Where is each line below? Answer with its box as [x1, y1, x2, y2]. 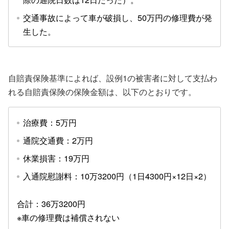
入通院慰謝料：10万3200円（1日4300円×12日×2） [23, 169, 211, 182]
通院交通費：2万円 [23, 133, 93, 146]
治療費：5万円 [23, 116, 77, 128]
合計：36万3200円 [17, 197, 85, 210]
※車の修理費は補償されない [17, 211, 120, 223]
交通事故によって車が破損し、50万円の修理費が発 [23, 11, 212, 24]
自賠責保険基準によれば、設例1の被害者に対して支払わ [8, 71, 217, 84]
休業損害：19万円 [23, 151, 89, 164]
